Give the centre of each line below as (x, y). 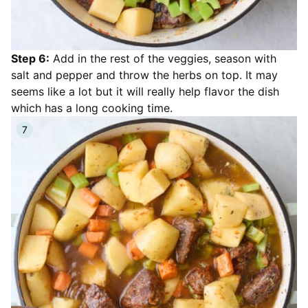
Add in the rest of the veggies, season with (163, 58)
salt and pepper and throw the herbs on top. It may (144, 75)
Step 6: (30, 58)
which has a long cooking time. (92, 108)
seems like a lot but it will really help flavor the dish (145, 91)
